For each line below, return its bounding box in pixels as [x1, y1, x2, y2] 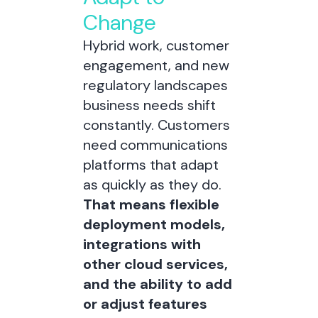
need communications [82, 136, 228, 154]
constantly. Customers [82, 116, 230, 134]
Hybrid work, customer [82, 36, 229, 55]
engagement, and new [82, 56, 229, 75]
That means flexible [82, 195, 219, 214]
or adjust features [82, 295, 207, 313]
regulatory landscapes [82, 76, 228, 94]
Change [82, 9, 156, 36]
